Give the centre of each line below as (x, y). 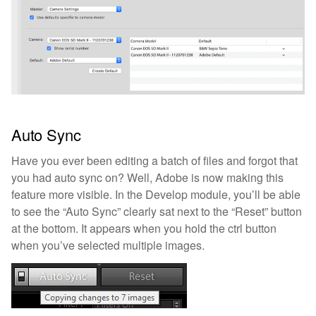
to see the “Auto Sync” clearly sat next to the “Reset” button (157, 212)
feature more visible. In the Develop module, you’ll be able (156, 195)
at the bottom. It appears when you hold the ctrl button (144, 229)
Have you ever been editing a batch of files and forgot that (154, 161)
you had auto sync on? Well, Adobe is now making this (147, 178)
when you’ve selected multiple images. (108, 245)
